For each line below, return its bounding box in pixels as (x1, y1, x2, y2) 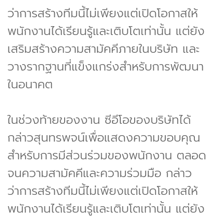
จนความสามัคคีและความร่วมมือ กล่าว (7, 164, 192, 182)
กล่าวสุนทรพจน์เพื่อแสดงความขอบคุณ (7, 128, 200, 147)
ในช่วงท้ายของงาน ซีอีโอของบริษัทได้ (7, 110, 191, 129)
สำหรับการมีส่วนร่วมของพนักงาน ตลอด (7, 146, 206, 164)
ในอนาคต (7, 75, 53, 93)
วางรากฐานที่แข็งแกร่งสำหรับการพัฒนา (7, 57, 204, 75)
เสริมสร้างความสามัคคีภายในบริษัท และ (7, 39, 200, 58)
